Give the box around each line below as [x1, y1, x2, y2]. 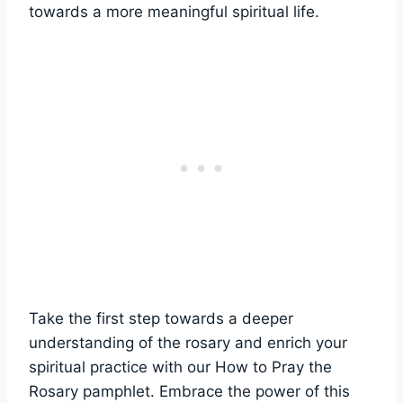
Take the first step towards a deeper [29, 309, 293, 327]
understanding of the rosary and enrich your [29, 333, 347, 352]
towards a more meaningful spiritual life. [29, 2, 319, 21]
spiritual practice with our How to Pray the [29, 357, 332, 376]
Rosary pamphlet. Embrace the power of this [29, 381, 350, 400]
